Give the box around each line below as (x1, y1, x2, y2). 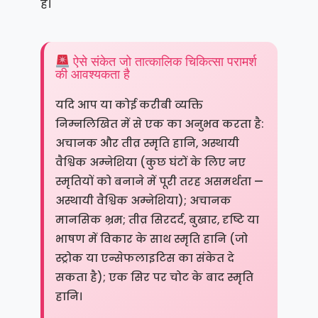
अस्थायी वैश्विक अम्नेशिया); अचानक (55, 193, 231, 209)
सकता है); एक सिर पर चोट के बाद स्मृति (55, 270, 253, 285)
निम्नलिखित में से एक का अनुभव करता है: (55, 116, 264, 132)
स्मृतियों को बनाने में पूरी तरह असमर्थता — (55, 174, 263, 190)
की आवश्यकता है (55, 67, 130, 83)
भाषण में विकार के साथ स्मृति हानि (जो (55, 231, 248, 247)
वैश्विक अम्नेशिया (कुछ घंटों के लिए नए (55, 155, 246, 170)
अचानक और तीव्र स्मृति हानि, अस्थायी (55, 136, 239, 151)
